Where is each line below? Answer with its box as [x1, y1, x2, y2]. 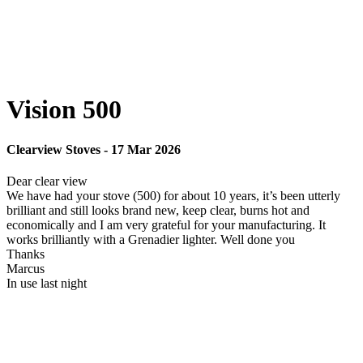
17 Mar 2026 [111, 142, 181, 156]
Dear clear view [6, 174, 88, 189]
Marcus [6, 262, 45, 276]
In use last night [6, 276, 87, 291]
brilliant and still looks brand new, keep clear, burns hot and [6, 203, 310, 218]
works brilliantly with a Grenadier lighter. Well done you [6, 233, 295, 247]
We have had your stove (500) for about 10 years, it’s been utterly [6, 189, 340, 203]
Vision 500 [6, 95, 122, 125]
